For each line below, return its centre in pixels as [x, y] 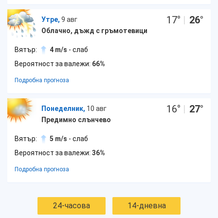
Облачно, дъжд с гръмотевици [94, 31]
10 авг [97, 109]
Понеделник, [63, 109]
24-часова [72, 206]
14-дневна [146, 206]
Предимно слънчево [76, 120]
